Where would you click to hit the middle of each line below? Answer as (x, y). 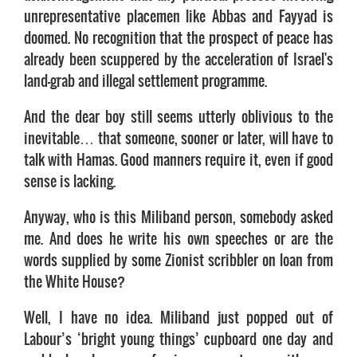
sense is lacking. (70, 181)
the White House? (75, 281)
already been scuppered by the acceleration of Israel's (178, 59)
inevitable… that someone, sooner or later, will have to (178, 138)
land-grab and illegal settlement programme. (145, 80)
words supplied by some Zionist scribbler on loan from (178, 260)
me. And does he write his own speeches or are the (178, 238)
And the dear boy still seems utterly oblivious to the (178, 116)
